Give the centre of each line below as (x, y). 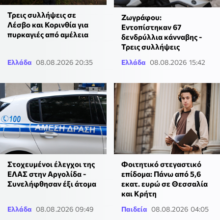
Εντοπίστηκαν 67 (151, 27)
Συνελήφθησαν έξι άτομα (52, 183)
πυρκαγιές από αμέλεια (48, 34)
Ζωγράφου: (141, 17)
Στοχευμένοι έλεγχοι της (51, 164)
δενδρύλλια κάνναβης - (161, 37)
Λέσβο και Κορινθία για (48, 24)
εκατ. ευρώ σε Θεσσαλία (164, 183)
